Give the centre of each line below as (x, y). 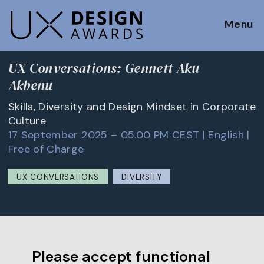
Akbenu (30, 85)
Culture (27, 121)
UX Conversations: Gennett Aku (103, 68)
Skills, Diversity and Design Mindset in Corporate (132, 106)
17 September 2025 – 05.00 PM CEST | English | (129, 135)
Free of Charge (46, 149)
